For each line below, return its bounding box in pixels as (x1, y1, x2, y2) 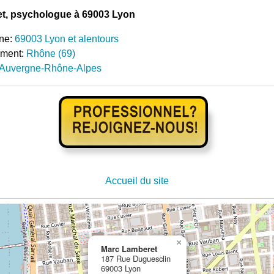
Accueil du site (105, 175, 169, 186)
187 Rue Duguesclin (100, 252, 171, 264)
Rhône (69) (26, 48, 75, 59)
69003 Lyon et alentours (14, 33, 119, 44)
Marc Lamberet (100, 242, 157, 254)
